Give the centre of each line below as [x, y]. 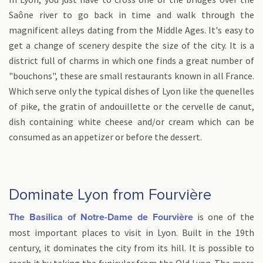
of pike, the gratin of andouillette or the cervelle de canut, [131, 106]
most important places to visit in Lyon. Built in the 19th [131, 232]
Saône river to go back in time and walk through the [131, 15]
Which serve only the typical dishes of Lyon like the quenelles [131, 91]
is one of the [224, 217]
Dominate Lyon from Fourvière [110, 195]
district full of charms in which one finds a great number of [131, 60]
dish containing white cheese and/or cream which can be [131, 122]
